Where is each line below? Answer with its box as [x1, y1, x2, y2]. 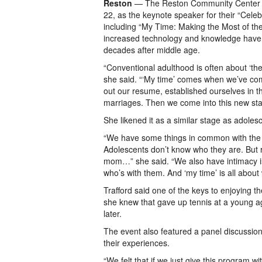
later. [104, 208, 122, 219]
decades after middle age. [104, 44, 200, 56]
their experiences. [104, 237, 170, 249]
